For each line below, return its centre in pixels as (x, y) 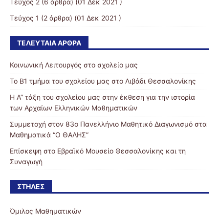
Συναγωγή (26, 161)
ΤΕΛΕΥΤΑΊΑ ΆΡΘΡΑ (49, 43)
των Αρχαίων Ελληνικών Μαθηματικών (74, 108)
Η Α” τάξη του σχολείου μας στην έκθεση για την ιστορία (102, 97)
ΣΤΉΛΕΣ (31, 186)
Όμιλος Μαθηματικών (45, 211)
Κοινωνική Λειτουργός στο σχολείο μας (74, 65)
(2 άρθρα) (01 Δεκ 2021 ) (80, 18)
